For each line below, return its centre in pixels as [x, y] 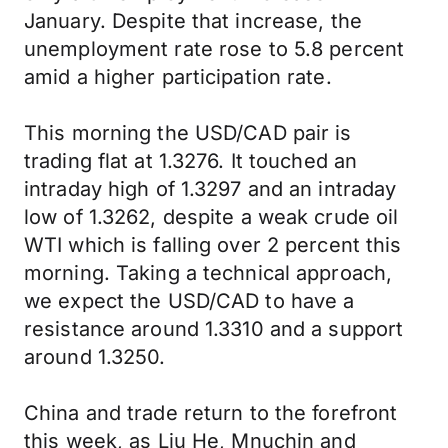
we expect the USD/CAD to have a [189, 301]
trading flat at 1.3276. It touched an [191, 161]
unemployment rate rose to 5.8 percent [214, 49]
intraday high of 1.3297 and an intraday [210, 189]
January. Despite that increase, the [193, 21]
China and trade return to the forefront [211, 413]
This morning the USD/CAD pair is [188, 133]
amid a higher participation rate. [178, 77]
